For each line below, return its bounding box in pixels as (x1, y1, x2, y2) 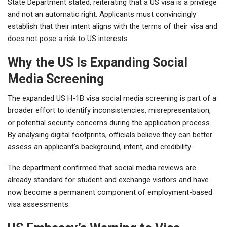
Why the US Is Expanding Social (8, 55, 187, 70)
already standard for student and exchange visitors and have (8, 175, 209, 184)
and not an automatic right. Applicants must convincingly (8, 9, 196, 19)
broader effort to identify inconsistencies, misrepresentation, (8, 105, 211, 115)
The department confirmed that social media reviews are (8, 163, 196, 172)
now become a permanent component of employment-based (8, 187, 212, 197)
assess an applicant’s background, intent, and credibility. (8, 142, 192, 152)
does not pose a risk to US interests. (8, 33, 129, 43)
